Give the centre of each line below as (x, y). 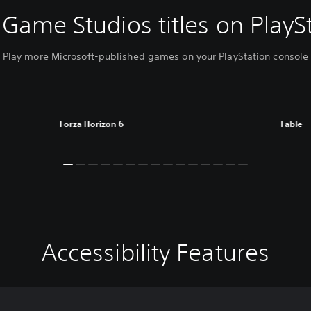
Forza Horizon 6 (91, 124)
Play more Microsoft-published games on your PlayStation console (155, 57)
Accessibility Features (155, 253)
